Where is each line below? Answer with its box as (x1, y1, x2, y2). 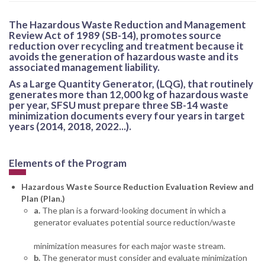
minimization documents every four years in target (9, 109, 245, 122)
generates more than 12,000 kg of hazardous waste (9, 88, 248, 101)
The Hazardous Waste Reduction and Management (9, 18, 246, 31)
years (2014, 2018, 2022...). (9, 119, 131, 132)
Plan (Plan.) (21, 193, 65, 204)
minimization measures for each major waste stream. (34, 241, 225, 251)
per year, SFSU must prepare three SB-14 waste (9, 98, 228, 111)
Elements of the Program (9, 156, 127, 169)
